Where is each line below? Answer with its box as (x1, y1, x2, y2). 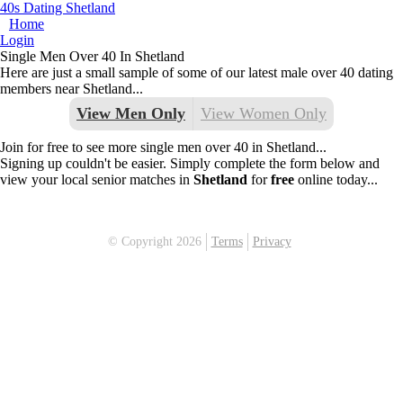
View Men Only (76, 104, 185, 122)
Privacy (252, 235, 291, 248)
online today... (294, 172, 378, 187)
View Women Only (201, 104, 327, 122)
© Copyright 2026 (107, 235, 201, 248)
